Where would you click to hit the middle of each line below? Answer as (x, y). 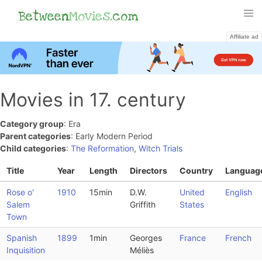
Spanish (21, 238)
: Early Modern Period (112, 136)
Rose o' (20, 192)
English (238, 192)
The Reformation (102, 148)
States (192, 205)
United (192, 192)
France (192, 238)
